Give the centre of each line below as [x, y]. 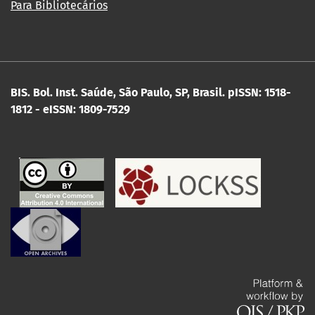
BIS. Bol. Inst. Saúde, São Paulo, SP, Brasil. [118, 93]
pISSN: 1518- [259, 93]
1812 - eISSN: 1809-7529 [70, 110]
